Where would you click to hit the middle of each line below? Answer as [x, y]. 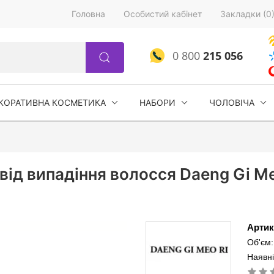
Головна [88, 14]
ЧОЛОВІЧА [232, 102]
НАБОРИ [157, 102]
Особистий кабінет [163, 14]
